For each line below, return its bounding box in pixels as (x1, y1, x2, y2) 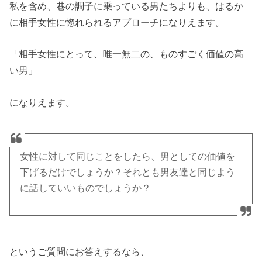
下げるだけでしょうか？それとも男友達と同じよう (20, 167, 236, 177)
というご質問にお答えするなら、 (9, 246, 150, 257)
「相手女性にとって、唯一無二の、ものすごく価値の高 (9, 49, 244, 60)
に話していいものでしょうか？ (20, 182, 151, 193)
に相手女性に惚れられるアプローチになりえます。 (9, 17, 225, 28)
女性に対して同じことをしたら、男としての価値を (20, 151, 236, 161)
